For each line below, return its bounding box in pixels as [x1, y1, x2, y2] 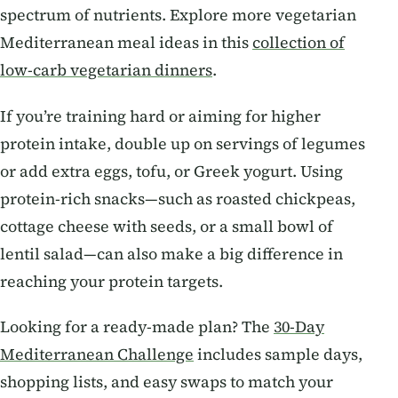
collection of [252, 32, 345, 54]
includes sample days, [194, 344, 362, 366]
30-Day [274, 316, 324, 338]
